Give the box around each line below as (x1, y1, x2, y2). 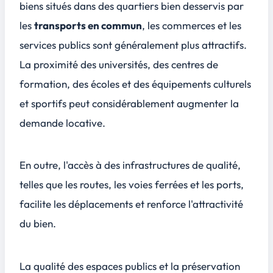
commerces (162, 18, 215, 32)
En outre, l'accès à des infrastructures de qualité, (19, 158, 241, 172)
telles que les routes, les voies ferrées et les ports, (19, 178, 244, 191)
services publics (19, 38, 90, 51)
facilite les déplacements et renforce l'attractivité (19, 197, 243, 211)
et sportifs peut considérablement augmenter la (19, 96, 239, 110)
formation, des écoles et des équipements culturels (19, 77, 251, 90)
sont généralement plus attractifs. (90, 38, 247, 51)
